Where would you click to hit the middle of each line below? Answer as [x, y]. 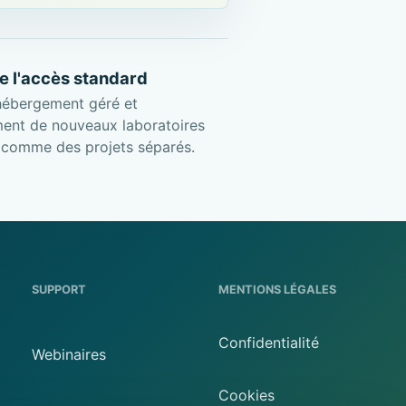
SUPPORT [58, 290]
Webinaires [68, 354]
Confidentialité [269, 342]
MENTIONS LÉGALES [278, 290]
